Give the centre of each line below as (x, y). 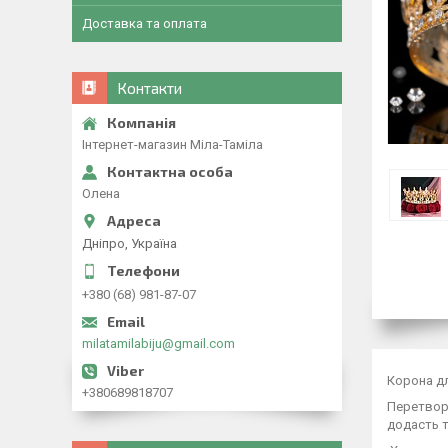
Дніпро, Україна (129, 243)
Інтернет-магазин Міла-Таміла (172, 144)
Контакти (149, 88)
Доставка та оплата (144, 23)
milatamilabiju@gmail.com (158, 343)
